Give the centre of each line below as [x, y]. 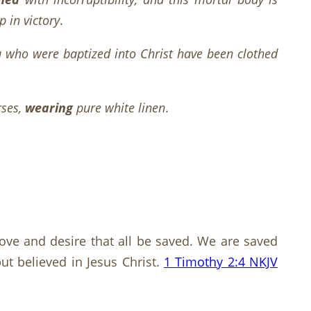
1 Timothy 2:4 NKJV [220, 262]
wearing [49, 108]
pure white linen [119, 108]
